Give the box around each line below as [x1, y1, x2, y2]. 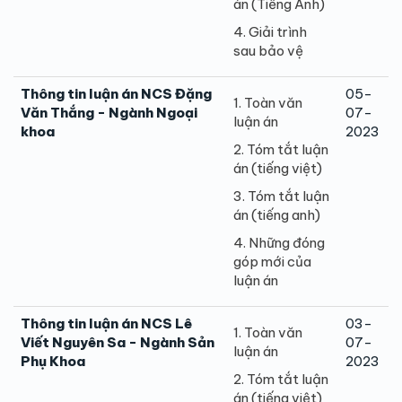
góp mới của [233, 252, 311, 270]
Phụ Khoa [21, 352, 85, 370]
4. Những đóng [233, 233, 325, 251]
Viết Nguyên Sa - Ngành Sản [21, 333, 214, 351]
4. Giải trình [233, 22, 307, 40]
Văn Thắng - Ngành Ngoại [21, 103, 197, 121]
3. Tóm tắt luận [233, 187, 329, 205]
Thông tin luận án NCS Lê [21, 314, 192, 332]
